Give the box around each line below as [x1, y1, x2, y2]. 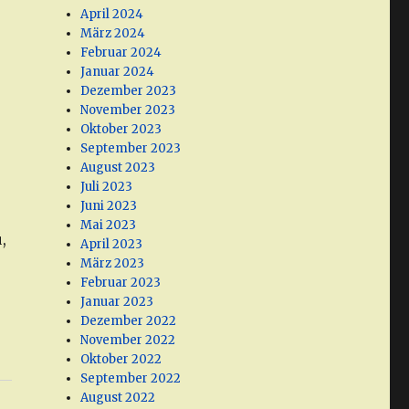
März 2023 [80, 256, 145, 272]
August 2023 [80, 160, 156, 176]
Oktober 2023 [80, 121, 163, 138]
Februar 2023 [80, 275, 162, 291]
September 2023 [80, 141, 182, 157]
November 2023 [80, 102, 176, 119]
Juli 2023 [80, 179, 133, 195]
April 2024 [80, 6, 144, 23]
